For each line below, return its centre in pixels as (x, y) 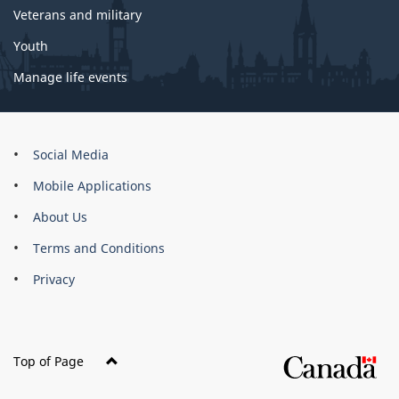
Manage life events (70, 77)
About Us (60, 217)
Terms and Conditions (99, 248)
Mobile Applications (92, 186)
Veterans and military (77, 15)
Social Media (71, 155)
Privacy (54, 280)
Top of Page (49, 362)
